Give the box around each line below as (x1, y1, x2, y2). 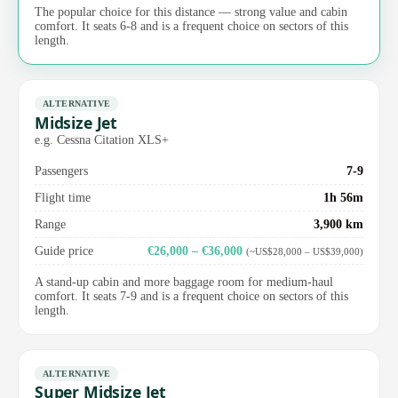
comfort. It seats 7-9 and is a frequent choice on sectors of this (35, 289, 348, 303)
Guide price (35, 243, 93, 258)
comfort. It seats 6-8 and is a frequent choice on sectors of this (35, 19, 348, 33)
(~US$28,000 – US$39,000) (246, 245, 363, 257)
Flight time (35, 189, 91, 204)
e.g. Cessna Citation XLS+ (35, 131, 169, 147)
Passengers (35, 163, 88, 178)
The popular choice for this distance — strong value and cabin (35, 4, 347, 19)
